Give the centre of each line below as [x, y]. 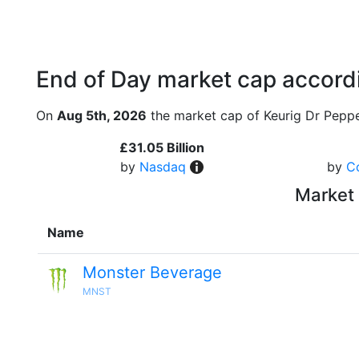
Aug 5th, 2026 [102, 115]
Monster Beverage [152, 272]
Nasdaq [162, 167]
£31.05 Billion [161, 147]
